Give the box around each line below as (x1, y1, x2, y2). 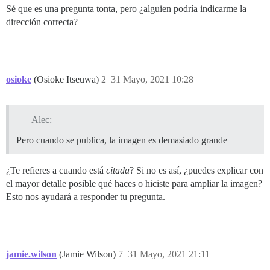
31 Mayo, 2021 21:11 (128, 248, 210, 259)
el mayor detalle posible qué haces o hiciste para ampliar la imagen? (6, 178, 262, 189)
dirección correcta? (6, 17, 78, 27)
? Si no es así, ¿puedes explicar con (130, 165, 263, 175)
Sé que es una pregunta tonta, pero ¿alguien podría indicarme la (6, 4, 246, 14)
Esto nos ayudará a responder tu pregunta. (6, 191, 165, 202)
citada (106, 165, 130, 175)
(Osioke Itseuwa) (34, 74, 101, 84)
